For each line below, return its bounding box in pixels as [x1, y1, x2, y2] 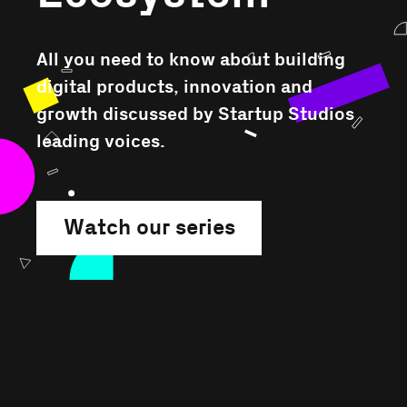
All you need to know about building [36, 49, 345, 72]
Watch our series [63, 214, 235, 242]
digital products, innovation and [36, 76, 313, 99]
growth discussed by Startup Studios [36, 104, 354, 126]
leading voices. [36, 131, 165, 154]
